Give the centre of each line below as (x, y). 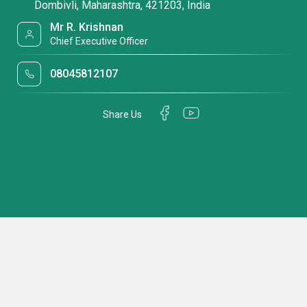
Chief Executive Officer (99, 41)
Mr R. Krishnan (87, 27)
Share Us (122, 114)
